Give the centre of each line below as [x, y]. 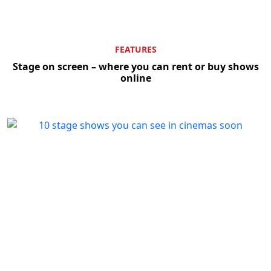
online [135, 78]
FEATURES [135, 49]
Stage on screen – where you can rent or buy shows [135, 66]
